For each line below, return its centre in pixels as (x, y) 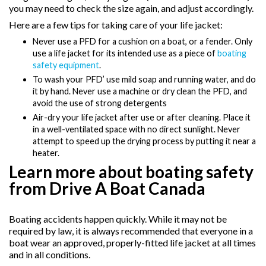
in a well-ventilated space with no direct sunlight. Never (137, 129)
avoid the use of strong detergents (100, 103)
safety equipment (66, 65)
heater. (47, 153)
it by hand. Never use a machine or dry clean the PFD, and (140, 91)
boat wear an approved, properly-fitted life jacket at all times (132, 242)
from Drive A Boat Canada (107, 188)
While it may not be (188, 218)
